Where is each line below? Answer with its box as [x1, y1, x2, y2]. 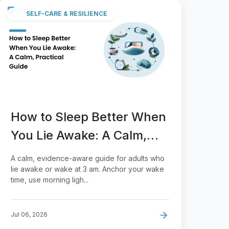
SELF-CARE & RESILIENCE [26, 10, 107, 18]
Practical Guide [11, 146, 99, 161]
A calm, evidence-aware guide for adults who [11, 153, 165, 163]
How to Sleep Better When [11, 109, 166, 124]
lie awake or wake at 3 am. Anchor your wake [11, 164, 164, 173]
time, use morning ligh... [11, 175, 88, 184]
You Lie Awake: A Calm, [11, 127, 147, 143]
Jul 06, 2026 [11, 210, 48, 218]
